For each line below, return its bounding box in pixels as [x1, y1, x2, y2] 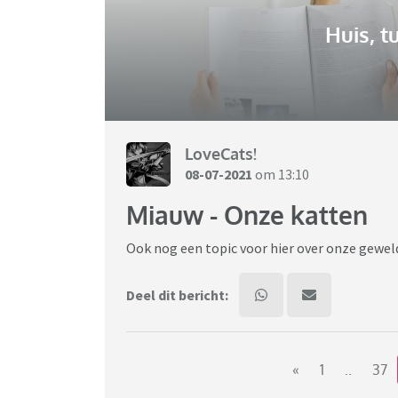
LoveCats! [185, 143, 257, 163]
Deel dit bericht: [126, 286, 228, 305]
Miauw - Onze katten [126, 199, 368, 232]
